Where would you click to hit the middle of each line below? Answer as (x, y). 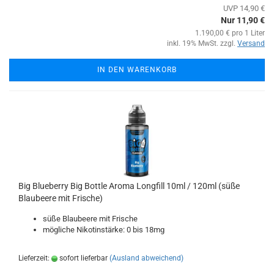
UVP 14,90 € (244, 8)
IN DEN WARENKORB (137, 70)
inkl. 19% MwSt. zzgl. (202, 43)
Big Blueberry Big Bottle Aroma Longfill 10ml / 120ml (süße (129, 186)
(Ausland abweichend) (146, 258)
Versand (251, 43)
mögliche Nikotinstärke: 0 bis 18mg (104, 230)
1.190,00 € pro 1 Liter (230, 33)
